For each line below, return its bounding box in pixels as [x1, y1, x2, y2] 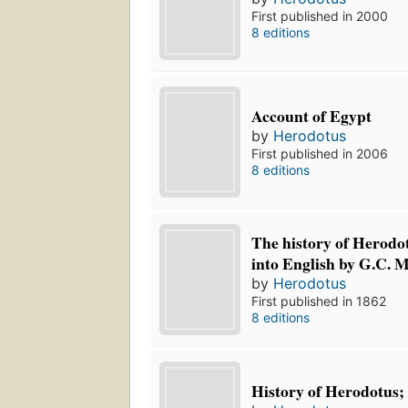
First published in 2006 [251, 145, 389, 161]
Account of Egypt [251, 103, 372, 127]
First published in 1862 [251, 293, 387, 310]
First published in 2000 [251, 8, 389, 25]
